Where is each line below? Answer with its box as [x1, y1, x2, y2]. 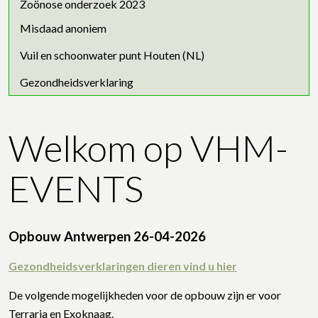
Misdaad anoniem [20, 21, 106, 35]
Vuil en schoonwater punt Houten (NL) [20, 48, 204, 62]
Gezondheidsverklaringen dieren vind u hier [9, 258, 237, 273]
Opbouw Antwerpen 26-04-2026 [9, 228, 206, 244]
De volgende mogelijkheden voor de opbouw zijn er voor [9, 287, 281, 302]
